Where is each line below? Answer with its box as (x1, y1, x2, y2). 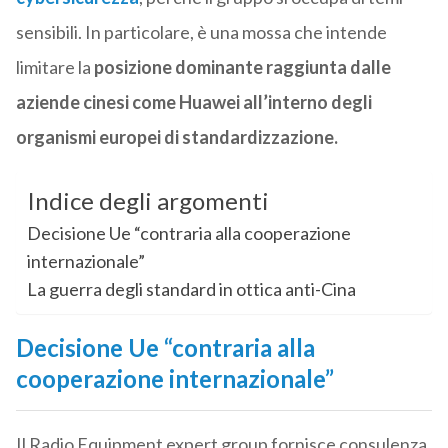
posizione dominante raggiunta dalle (93, 56, 391, 79)
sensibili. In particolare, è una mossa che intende (15, 21, 387, 44)
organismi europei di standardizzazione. (15, 126, 341, 149)
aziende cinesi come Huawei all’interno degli (15, 91, 372, 114)
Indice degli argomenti (26, 186, 269, 216)
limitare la (15, 56, 94, 79)
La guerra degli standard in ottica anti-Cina (26, 278, 356, 301)
